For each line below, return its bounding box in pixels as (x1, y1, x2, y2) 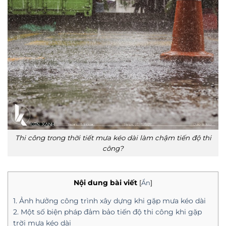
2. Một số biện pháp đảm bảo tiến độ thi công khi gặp (13, 207, 202, 216)
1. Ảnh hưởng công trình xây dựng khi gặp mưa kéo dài (13, 196, 206, 205)
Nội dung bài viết (74, 178, 137, 187)
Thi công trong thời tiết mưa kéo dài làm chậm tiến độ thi (15, 133, 211, 142)
